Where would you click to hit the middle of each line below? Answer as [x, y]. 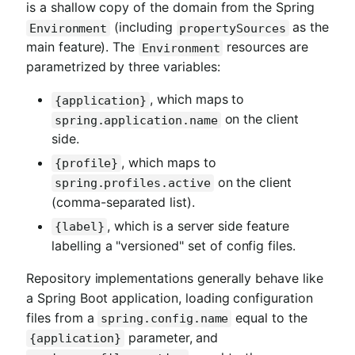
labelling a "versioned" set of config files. [174, 246]
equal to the [269, 318]
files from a [62, 318]
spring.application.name [136, 120]
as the [309, 27]
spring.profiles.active [132, 183]
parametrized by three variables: [123, 67]
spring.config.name [165, 319]
